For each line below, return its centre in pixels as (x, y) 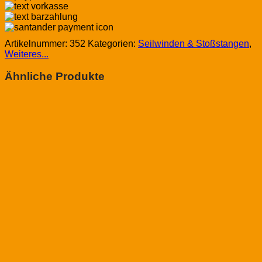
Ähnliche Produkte (55, 77)
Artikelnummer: (37, 43)
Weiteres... (27, 54)
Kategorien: (113, 43)
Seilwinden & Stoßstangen (194, 43)
